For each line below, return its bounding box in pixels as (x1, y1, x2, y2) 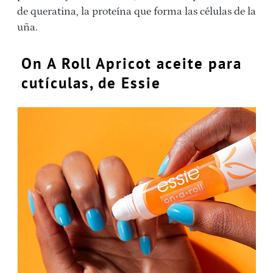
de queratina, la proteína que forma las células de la (17, 5, 256, 18)
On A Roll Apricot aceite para (21, 54, 242, 74)
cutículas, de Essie (21, 73, 161, 93)
